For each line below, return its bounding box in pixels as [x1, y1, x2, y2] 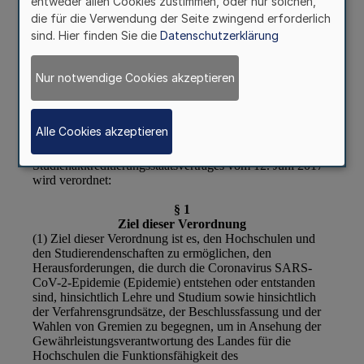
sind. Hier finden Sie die [31, 28, 160, 42]
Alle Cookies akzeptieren [35, 124, 168, 139]
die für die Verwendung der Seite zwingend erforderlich [31, 11, 331, 25]
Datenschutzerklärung [160, 28, 279, 42]
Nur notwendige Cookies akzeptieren [35, 71, 235, 85]
